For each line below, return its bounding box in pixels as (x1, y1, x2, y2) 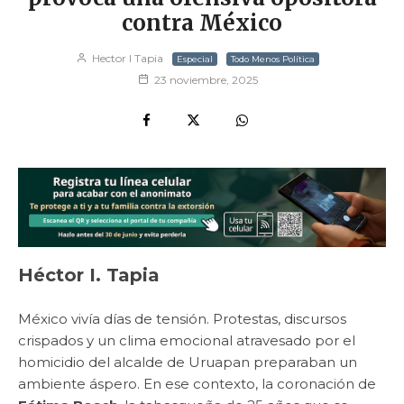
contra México (122, 9, 282, 37)
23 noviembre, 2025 (153, 73, 258, 87)
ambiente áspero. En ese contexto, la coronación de (18, 375, 376, 393)
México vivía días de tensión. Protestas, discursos (18, 310, 346, 328)
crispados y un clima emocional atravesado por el (18, 332, 355, 350)
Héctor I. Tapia (18, 264, 160, 287)
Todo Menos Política (231, 54, 315, 64)
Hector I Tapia (89, 51, 163, 65)
